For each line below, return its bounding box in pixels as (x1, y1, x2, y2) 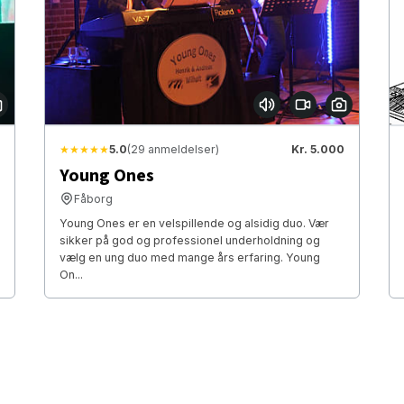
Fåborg (73, 191, 113, 206)
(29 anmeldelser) (126, 142, 219, 156)
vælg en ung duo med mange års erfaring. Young (59, 250, 320, 264)
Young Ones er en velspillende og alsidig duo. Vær (59, 216, 329, 230)
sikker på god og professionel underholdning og (59, 233, 320, 247)
